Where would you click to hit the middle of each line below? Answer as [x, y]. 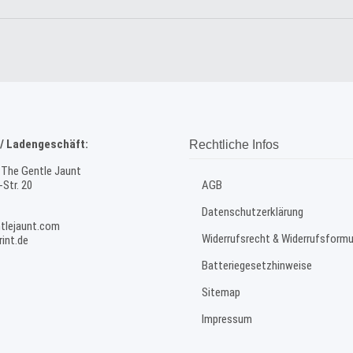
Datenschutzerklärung [253, 212]
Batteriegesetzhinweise [257, 266]
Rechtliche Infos [234, 145]
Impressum [227, 319]
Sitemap [221, 292]
